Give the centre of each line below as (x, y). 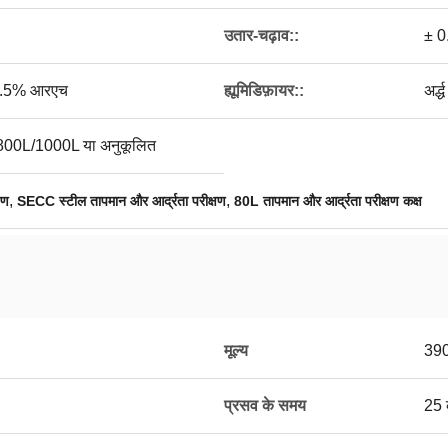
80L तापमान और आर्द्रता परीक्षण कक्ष (328, 201)
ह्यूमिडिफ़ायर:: (264, 90)
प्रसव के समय (265, 405)
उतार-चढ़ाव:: (261, 35)
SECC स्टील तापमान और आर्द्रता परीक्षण (121, 201)
